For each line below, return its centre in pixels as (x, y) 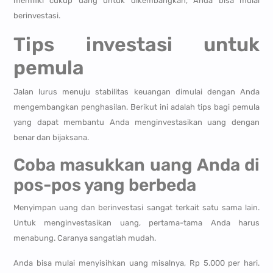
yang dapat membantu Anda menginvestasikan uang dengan (136, 122)
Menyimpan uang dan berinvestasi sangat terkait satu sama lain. (136, 208)
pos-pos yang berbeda (105, 185)
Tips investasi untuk (136, 45)
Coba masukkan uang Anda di (136, 165)
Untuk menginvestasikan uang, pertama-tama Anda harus (136, 223)
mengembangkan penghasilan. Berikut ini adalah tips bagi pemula (136, 107)
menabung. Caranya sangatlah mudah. (84, 238)
